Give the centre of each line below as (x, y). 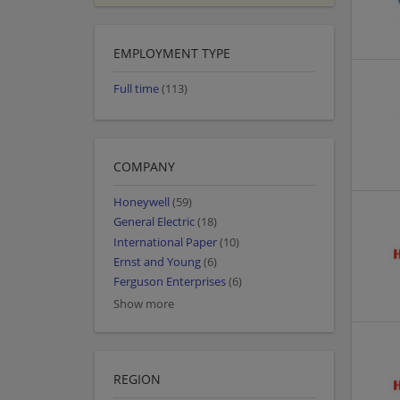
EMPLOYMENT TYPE (172, 54)
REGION (137, 379)
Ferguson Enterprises (170, 282)
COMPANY (144, 167)
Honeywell (142, 203)
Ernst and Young (157, 262)
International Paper (165, 242)
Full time (136, 89)
